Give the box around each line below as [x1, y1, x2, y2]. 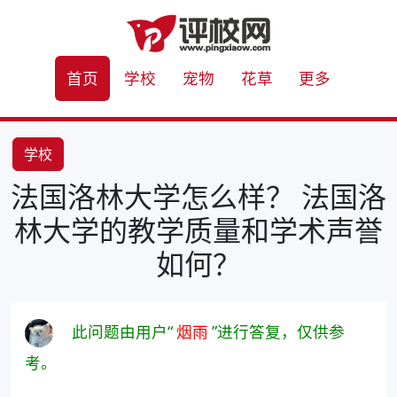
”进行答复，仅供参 [212, 320, 345, 342]
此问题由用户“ [72, 320, 173, 342]
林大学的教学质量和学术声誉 [14, 210, 383, 249]
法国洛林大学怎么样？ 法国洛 [11, 176, 386, 215]
